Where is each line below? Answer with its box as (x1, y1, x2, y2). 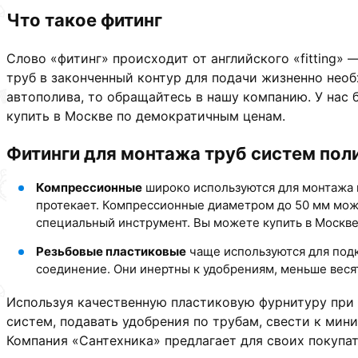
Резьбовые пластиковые (36, 244, 186, 260)
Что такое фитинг (6, 10, 162, 31)
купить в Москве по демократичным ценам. (6, 108, 285, 125)
